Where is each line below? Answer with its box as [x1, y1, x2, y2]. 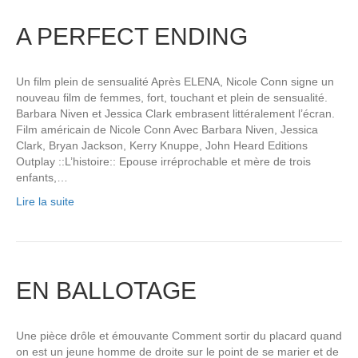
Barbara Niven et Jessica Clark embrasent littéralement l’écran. [16, 107, 335, 121]
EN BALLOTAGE [16, 277, 197, 304]
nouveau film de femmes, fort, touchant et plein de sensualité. [16, 91, 328, 105]
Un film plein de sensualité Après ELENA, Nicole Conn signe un [16, 75, 334, 89]
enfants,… [16, 171, 68, 185]
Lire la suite [16, 195, 74, 209]
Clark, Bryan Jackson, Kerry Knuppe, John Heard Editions [16, 139, 308, 153]
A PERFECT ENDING [16, 23, 248, 50]
